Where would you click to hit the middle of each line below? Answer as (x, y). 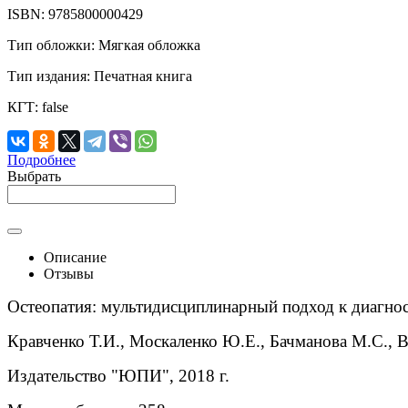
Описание (75, 258)
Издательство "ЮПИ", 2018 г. (118, 376)
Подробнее (41, 160)
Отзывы (69, 274)
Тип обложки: (51, 46)
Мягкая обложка (148, 46)
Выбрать (34, 177)
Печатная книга (141, 76)
